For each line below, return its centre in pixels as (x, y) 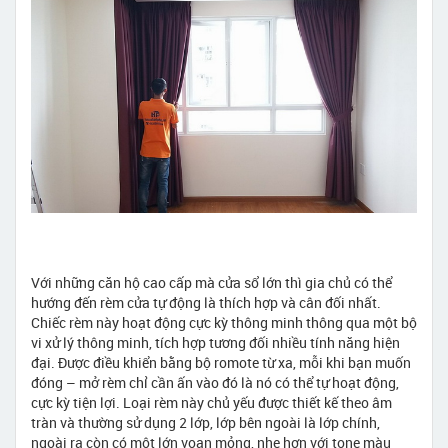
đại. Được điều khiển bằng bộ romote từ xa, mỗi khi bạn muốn (221, 363)
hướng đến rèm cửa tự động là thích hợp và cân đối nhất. (206, 303)
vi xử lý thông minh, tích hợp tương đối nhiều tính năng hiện (215, 343)
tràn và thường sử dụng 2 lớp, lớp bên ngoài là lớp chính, (205, 423)
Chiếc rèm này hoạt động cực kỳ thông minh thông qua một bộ (224, 323)
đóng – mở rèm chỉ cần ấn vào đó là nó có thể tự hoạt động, (215, 383)
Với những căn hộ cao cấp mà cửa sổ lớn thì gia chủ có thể (211, 283)
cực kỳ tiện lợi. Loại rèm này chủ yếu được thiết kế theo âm (211, 403)
